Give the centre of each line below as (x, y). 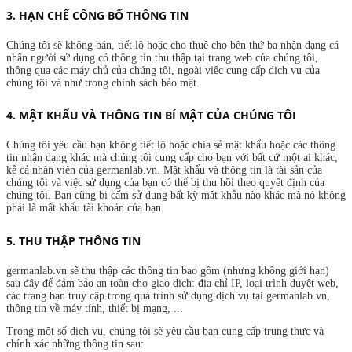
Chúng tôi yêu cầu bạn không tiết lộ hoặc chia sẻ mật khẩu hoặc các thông (171, 145)
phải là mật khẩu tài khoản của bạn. (85, 208)
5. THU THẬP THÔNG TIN (73, 240)
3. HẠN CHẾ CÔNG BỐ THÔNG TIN (97, 16)
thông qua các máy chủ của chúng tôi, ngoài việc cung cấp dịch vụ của (163, 71)
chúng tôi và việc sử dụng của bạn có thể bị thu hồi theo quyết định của (165, 183)
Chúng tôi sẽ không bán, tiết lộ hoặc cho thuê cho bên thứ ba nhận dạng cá (172, 46)
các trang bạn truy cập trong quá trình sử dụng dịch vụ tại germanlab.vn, (168, 295)
